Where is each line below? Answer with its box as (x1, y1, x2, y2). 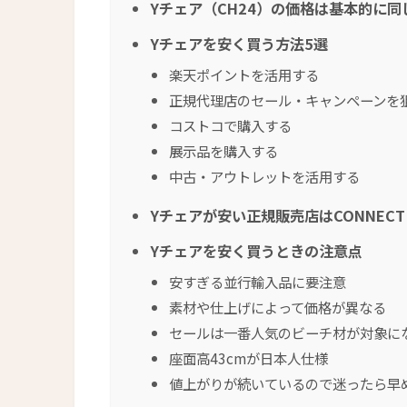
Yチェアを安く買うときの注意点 (150, 240, 362, 263)
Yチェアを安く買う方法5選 (150, 33, 328, 55)
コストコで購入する (169, 115, 292, 136)
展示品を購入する (169, 141, 278, 162)
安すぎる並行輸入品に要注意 (169, 272, 346, 293)
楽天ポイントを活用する (169, 65, 319, 85)
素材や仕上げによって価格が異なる (169, 297, 386, 318)
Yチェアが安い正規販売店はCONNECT (150, 204, 405, 227)
